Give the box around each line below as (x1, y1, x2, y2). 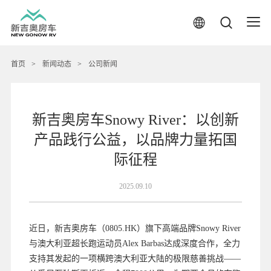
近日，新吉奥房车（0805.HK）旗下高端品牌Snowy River (28, 223, 241, 233)
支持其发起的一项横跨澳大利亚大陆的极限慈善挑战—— (28, 253, 241, 263)
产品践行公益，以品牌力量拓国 (34, 131, 237, 148)
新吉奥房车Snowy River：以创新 (32, 111, 239, 128)
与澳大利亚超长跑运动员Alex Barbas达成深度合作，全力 (28, 238, 240, 248)
